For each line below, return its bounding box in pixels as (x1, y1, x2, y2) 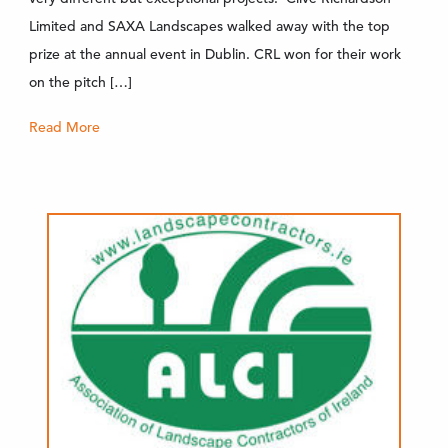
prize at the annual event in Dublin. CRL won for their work (28, 44, 401, 63)
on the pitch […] (28, 72, 132, 91)
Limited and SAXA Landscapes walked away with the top (28, 16, 390, 35)
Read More (28, 117, 100, 136)
